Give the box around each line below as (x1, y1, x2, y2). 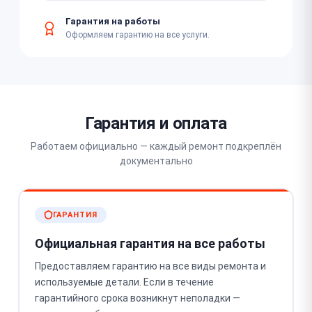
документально (119, 155, 193, 166)
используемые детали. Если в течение (34, 276, 214, 288)
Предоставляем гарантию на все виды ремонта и (34, 260, 266, 272)
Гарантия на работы (65, 16, 160, 26)
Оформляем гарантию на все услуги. (65, 30, 210, 40)
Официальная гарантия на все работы (34, 236, 265, 251)
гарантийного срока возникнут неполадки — (34, 292, 240, 304)
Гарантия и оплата (85, 113, 227, 133)
